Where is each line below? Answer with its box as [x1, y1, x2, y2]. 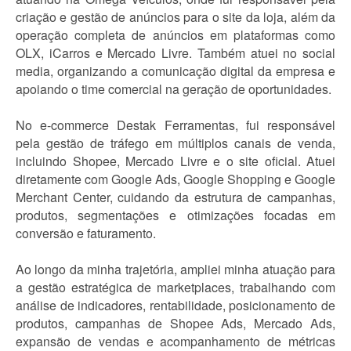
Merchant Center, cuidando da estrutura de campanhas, [16, 188, 335, 206]
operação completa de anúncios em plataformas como [16, 26, 335, 44]
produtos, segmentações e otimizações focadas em [16, 206, 335, 224]
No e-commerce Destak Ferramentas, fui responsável [16, 116, 335, 134]
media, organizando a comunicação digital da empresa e [16, 62, 335, 80]
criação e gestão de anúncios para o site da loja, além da [16, 8, 335, 26]
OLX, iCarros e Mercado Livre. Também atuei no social [16, 44, 335, 62]
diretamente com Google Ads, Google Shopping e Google [16, 170, 335, 188]
